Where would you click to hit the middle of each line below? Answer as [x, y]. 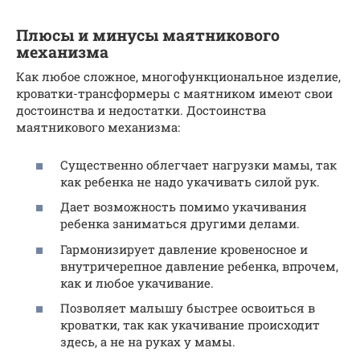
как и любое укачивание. [137, 282]
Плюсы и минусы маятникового [148, 35]
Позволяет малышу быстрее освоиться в [188, 308]
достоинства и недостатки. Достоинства [141, 110]
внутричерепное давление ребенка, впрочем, [199, 266]
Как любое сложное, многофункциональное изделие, [178, 76]
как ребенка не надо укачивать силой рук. [190, 181]
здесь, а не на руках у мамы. [148, 342]
